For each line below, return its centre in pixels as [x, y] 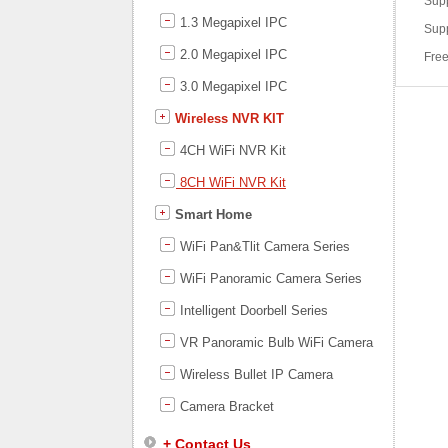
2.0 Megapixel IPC [231, 54]
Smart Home [211, 214]
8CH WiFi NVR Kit [231, 182]
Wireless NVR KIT [227, 118]
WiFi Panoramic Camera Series [269, 278]
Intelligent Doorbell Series [252, 310]
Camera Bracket [225, 406]
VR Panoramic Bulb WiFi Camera [274, 342]
